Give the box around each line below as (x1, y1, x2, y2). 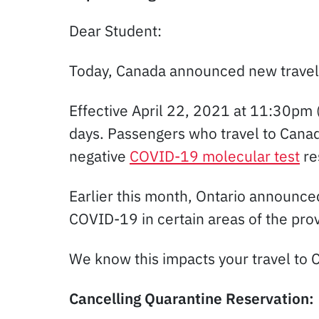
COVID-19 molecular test (130, 145, 300, 166)
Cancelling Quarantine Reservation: (69, 288, 314, 308)
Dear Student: (69, 20, 162, 41)
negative (69, 145, 130, 166)
